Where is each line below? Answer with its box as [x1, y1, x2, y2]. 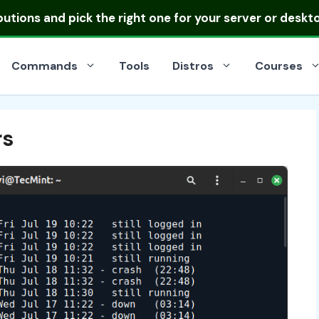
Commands [11, 58, 78, 73]
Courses [255, 58, 303, 73]
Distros [172, 58, 214, 73]
